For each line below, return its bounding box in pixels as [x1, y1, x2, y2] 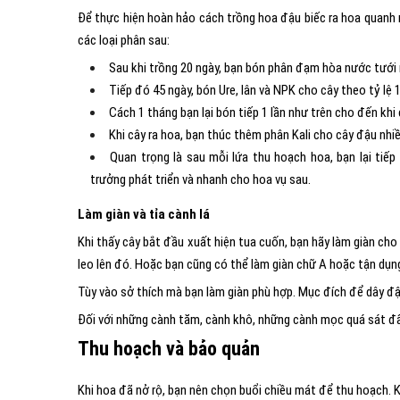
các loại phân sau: [78, 32, 170, 49]
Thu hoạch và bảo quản [78, 337, 260, 361]
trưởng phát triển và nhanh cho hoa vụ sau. [90, 171, 311, 188]
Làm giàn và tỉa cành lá [78, 206, 210, 223]
